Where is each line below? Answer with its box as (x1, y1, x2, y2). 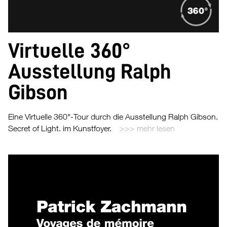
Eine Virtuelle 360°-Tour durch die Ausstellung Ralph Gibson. (8, 112, 218, 122)
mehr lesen (137, 124, 175, 133)
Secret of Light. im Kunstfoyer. (8, 124, 111, 133)
